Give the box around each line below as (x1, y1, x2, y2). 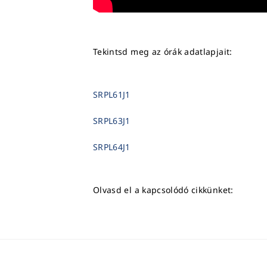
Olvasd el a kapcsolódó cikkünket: (93, 184, 236, 195)
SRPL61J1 (93, 88, 131, 100)
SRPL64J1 (93, 141, 131, 153)
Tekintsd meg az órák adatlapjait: (93, 45, 232, 57)
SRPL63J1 (93, 114, 131, 126)
